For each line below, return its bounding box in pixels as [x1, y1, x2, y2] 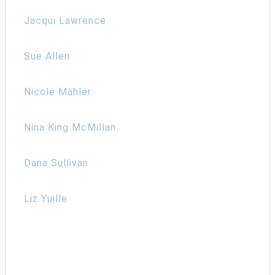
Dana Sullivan [24, 157, 88, 169]
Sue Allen [24, 50, 70, 62]
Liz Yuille [24, 192, 68, 204]
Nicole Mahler [24, 85, 91, 98]
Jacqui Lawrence [24, 14, 106, 26]
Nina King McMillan [24, 121, 116, 133]
